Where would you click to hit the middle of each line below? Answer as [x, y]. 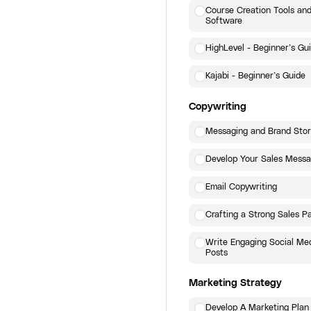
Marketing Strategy [235, 283]
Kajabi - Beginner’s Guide [255, 76]
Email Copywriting [241, 187]
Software [224, 21]
